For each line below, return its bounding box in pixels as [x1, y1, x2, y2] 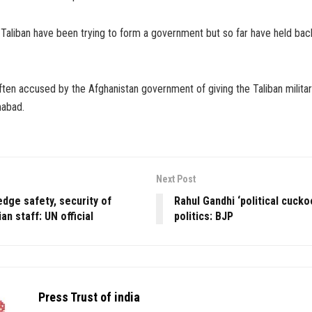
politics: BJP [174, 210, 233, 224]
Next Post [156, 173, 196, 185]
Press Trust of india [38, 290, 140, 305]
